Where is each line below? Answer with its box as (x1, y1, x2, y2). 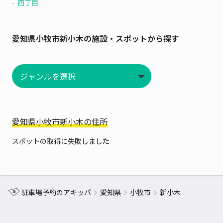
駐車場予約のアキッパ (21, 187, 91, 197)
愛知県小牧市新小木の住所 (12, 115, 108, 127)
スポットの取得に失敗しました (12, 136, 110, 146)
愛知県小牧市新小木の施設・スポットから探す (12, 32, 179, 44)
